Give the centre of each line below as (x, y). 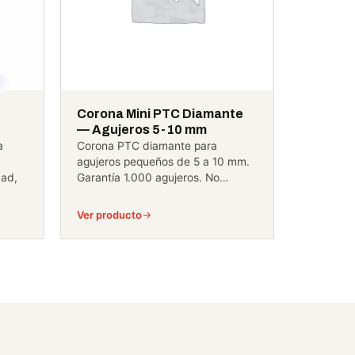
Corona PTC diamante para (147, 146)
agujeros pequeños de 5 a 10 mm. (163, 162)
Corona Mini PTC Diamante (160, 114)
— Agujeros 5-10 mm (142, 130)
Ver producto (109, 215)
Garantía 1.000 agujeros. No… (153, 178)
